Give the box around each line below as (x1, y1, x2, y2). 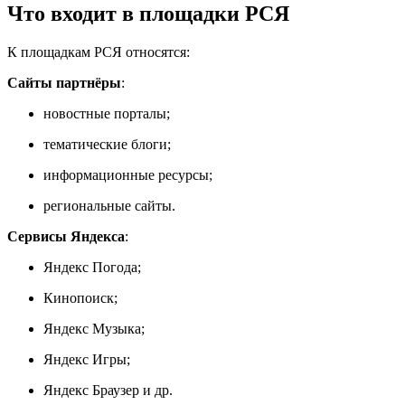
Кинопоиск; (43, 290, 118, 306)
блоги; (127, 137, 171, 153)
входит (45, 2, 117, 26)
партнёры (52, 75, 121, 91)
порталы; (110, 106, 170, 122)
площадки (134, 2, 240, 26)
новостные (43, 106, 110, 122)
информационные (43, 167, 155, 184)
